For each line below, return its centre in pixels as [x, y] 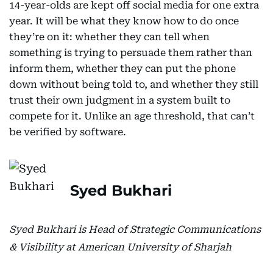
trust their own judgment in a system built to [120, 101]
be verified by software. [68, 132]
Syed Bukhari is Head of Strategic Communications [135, 230]
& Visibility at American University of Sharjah [120, 247]
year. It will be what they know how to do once [124, 21]
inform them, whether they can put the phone [122, 69]
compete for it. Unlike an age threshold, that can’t [132, 116]
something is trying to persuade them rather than [131, 53]
